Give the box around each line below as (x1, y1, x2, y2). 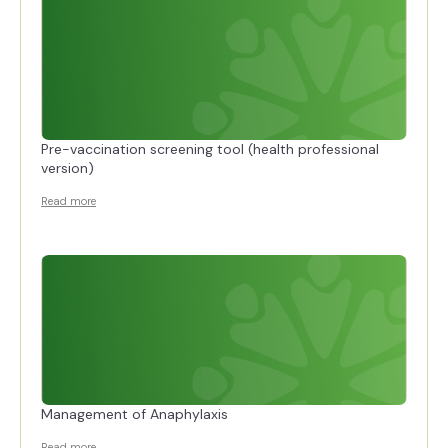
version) (41, 158, 94, 177)
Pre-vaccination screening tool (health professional (41, 139, 379, 158)
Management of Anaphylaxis (41, 404, 228, 423)
